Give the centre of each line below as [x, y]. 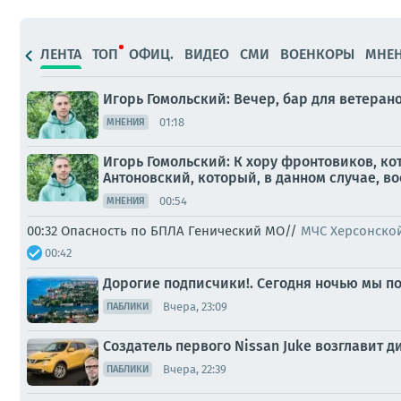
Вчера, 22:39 [195, 369]
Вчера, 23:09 [195, 306]
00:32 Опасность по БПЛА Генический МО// [164, 231]
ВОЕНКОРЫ [317, 54]
